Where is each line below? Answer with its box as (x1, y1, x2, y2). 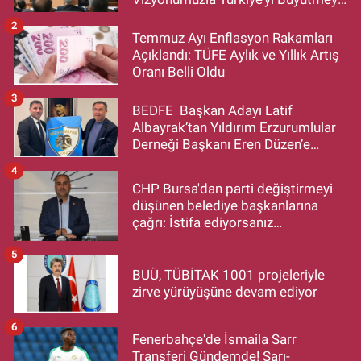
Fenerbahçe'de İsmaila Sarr (132, 330, 297, 347)
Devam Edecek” (132, 7, 227, 24)
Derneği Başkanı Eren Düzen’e (132, 135, 310, 152)
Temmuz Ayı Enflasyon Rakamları (132, 29, 333, 46)
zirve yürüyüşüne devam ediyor (132, 284, 317, 301)
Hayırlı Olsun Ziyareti (132, 152, 256, 169)
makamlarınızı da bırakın (132, 230, 280, 247)
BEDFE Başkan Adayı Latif (132, 102, 293, 118)
